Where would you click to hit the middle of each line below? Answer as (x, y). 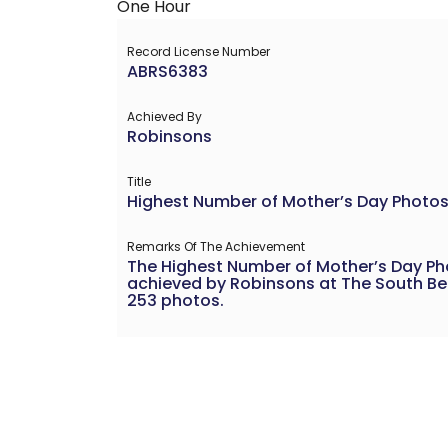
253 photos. (175, 300)
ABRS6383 (167, 71)
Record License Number (198, 51)
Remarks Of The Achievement (216, 246)
